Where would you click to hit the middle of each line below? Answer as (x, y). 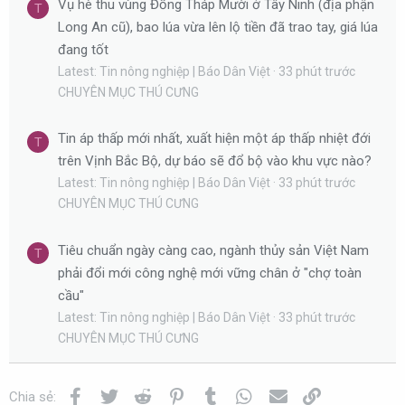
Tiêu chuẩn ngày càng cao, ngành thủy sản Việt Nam (213, 250)
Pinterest (214, 395)
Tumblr (241, 395)
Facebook (116, 395)
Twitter (141, 395)
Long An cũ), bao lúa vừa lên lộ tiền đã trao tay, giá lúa (218, 27)
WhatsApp (286, 395)
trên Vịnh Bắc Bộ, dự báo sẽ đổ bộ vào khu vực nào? (215, 161)
